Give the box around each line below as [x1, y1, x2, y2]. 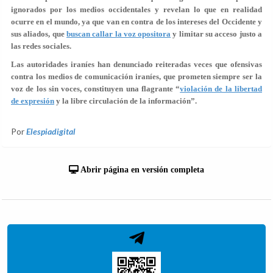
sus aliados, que [11, 29, 66, 38]
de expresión [11, 96, 54, 105]
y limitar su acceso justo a [171, 29, 263, 38]
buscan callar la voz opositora [66, 29, 171, 38]
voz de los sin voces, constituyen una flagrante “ [11, 84, 180, 93]
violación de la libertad [180, 84, 263, 93]
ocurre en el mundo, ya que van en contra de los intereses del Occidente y [11, 17, 262, 26]
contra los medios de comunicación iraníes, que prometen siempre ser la [11, 72, 262, 81]
